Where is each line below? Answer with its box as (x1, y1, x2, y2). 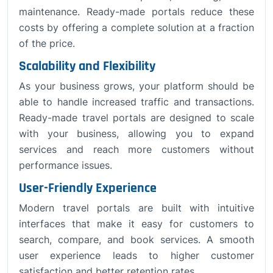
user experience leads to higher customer (19, 249, 254, 261)
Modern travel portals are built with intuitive (19, 201, 254, 214)
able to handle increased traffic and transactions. (19, 95, 254, 108)
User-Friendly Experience (19, 179, 157, 197)
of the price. (19, 37, 75, 49)
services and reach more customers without (19, 143, 254, 155)
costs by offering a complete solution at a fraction (19, 21, 254, 34)
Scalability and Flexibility (19, 57, 155, 75)
